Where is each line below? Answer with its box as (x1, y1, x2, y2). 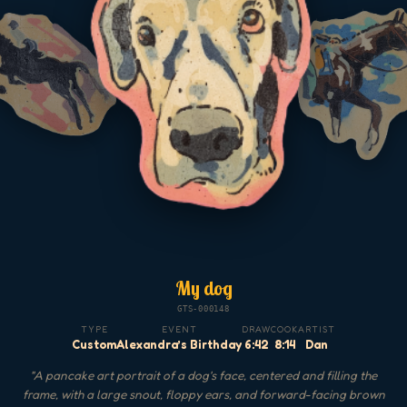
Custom (72, 336, 117, 352)
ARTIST (297, 324, 335, 335)
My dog (174, 275, 233, 300)
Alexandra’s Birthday (116, 336, 243, 352)
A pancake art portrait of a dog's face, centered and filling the (34, 367, 377, 382)
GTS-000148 (177, 303, 230, 314)
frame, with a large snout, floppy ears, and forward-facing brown (22, 386, 385, 402)
